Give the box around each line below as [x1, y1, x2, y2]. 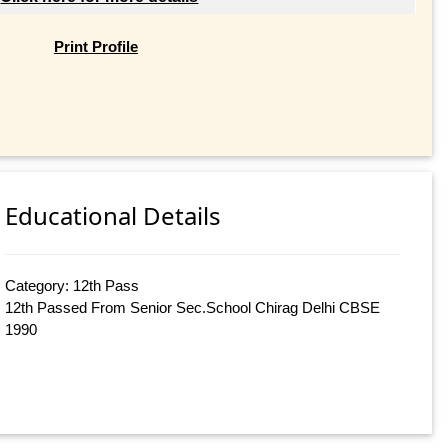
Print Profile [53, 37, 138, 55]
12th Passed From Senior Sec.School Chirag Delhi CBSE [5, 299, 381, 317]
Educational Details [5, 199, 222, 233]
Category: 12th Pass [5, 277, 140, 295]
